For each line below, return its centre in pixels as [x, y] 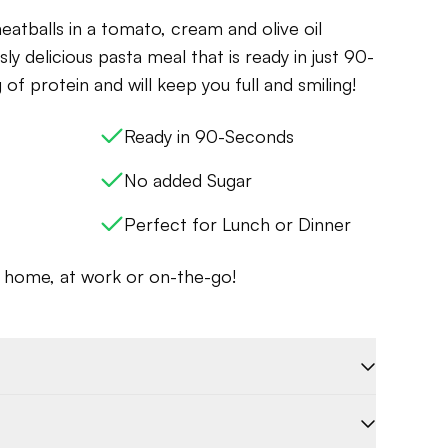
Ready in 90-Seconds [209, 136]
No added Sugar [188, 180]
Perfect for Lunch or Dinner [237, 224]
